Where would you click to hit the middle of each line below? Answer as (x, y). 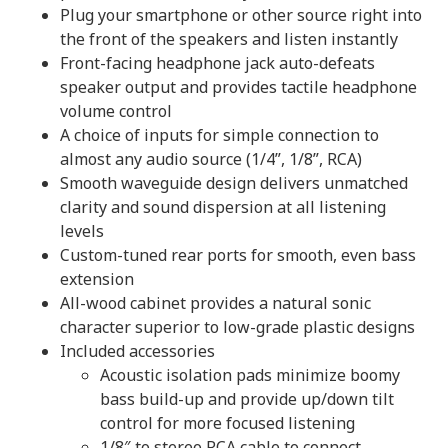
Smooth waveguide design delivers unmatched (234, 183)
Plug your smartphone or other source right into (241, 15)
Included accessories (137, 351)
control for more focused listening (227, 423)
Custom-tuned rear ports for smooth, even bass (238, 255)
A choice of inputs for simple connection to (219, 135)
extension (97, 279)
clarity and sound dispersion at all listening (223, 207)
